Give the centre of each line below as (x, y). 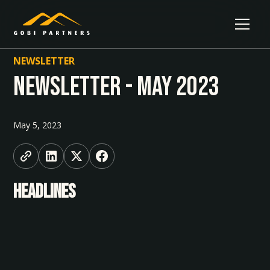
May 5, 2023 (38, 125)
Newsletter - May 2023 (117, 87)
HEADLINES (45, 192)
